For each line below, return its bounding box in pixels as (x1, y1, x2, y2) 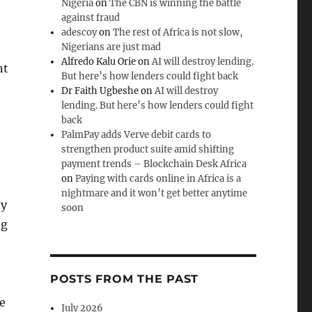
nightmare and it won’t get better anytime (61, 187, 248, 200)
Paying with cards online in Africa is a (75, 173, 242, 185)
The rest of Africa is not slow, (113, 26, 243, 39)
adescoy (61, 26, 97, 39)
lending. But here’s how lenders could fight (61, 100, 254, 112)
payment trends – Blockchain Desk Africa (61, 158, 247, 171)
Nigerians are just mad (61, 41, 162, 54)
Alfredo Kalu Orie (61, 56, 136, 68)
